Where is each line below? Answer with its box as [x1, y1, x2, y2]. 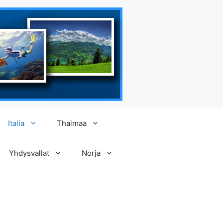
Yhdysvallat [9, 148, 49, 158]
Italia [8, 118, 24, 128]
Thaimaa [57, 118, 87, 128]
